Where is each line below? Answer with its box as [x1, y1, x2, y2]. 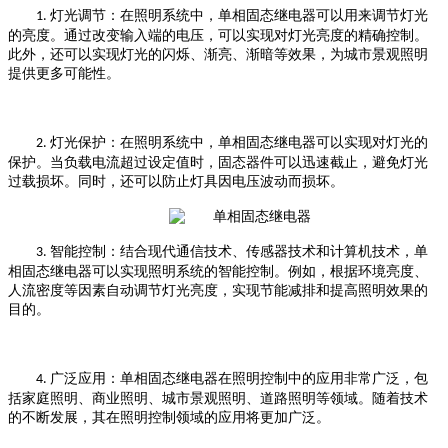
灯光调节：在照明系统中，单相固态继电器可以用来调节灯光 [50, 7, 428, 23]
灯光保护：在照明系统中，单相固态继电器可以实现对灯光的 [50, 134, 428, 150]
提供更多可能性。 [8, 65, 120, 81]
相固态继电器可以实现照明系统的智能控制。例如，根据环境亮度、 [8, 263, 428, 279]
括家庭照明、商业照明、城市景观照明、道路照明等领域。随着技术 [8, 390, 428, 406]
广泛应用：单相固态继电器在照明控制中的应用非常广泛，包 [50, 370, 428, 386]
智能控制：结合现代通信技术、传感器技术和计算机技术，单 [50, 243, 428, 259]
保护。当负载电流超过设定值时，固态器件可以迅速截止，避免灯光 [8, 154, 428, 170]
